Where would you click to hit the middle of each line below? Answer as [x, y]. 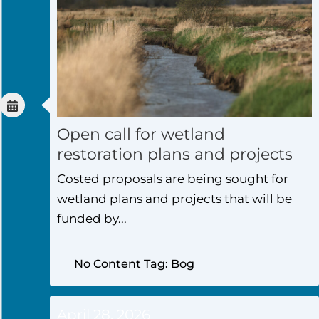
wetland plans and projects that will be [174, 198]
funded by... [92, 218]
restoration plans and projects [175, 154]
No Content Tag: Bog [134, 263]
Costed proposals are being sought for [173, 178]
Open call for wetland [141, 134]
